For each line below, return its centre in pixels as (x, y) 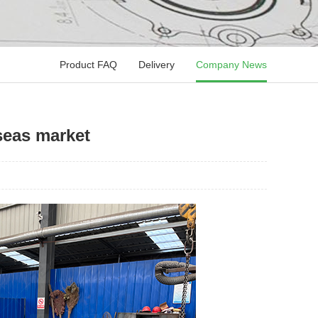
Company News (231, 65)
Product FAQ (88, 65)
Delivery (157, 65)
